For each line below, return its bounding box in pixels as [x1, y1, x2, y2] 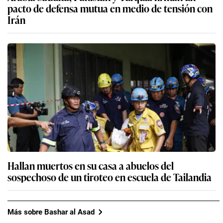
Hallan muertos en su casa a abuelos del [7, 158, 174, 173]
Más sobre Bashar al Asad [7, 207, 95, 217]
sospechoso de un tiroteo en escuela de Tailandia [7, 169, 212, 185]
